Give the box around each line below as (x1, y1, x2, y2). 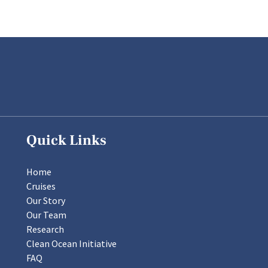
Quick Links (26, 131, 106, 150)
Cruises (26, 180, 56, 192)
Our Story (26, 194, 65, 206)
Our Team (26, 209, 66, 221)
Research (26, 223, 64, 235)
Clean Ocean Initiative (26, 237, 117, 249)
